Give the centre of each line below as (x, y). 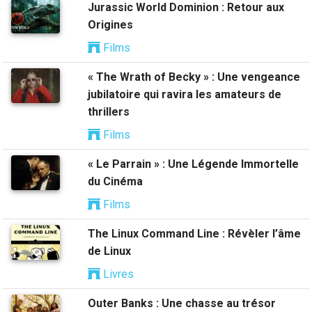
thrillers (109, 111)
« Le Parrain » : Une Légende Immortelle (193, 164)
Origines (110, 24)
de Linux (109, 251)
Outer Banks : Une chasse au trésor (182, 303)
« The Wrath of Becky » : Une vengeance (194, 77)
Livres (117, 274)
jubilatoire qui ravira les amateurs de (185, 94)
